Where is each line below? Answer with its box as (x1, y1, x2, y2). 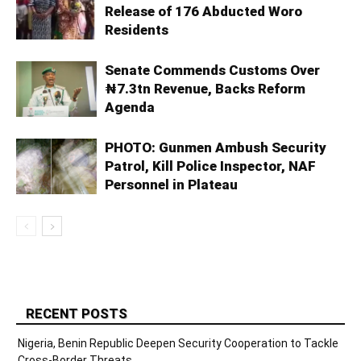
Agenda (105, 99, 155, 116)
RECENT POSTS (26, 305, 127, 322)
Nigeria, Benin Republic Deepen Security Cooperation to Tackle (18, 337, 338, 351)
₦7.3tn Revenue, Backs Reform (105, 81, 305, 98)
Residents (105, 22, 168, 39)
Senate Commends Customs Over (105, 62, 320, 79)
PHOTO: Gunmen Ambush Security (105, 139, 326, 156)
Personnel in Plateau (105, 176, 238, 193)
